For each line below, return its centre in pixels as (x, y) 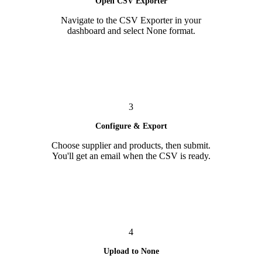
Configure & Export (131, 126)
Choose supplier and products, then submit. (131, 145)
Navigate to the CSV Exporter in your (131, 20)
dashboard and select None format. (131, 30)
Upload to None (131, 251)
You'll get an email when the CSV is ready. (131, 156)
